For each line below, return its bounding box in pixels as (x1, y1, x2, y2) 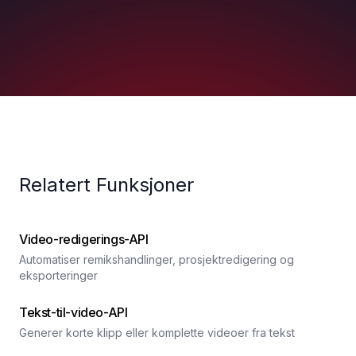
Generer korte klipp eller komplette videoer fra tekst (19, 326, 295, 339)
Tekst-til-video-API (19, 304, 128, 320)
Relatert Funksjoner (19, 173, 194, 196)
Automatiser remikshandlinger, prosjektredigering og (19, 253, 294, 266)
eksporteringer (19, 269, 98, 282)
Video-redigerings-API (19, 231, 149, 247)
